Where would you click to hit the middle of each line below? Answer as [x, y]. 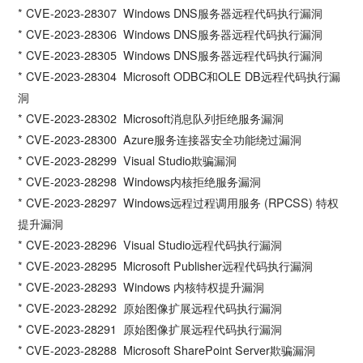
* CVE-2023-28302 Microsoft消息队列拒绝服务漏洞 [151, 118]
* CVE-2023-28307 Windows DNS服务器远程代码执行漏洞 [171, 13]
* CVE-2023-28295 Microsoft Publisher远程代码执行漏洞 [166, 265]
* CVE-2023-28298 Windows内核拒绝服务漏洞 [140, 181]
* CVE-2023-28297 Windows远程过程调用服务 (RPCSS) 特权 [179, 202]
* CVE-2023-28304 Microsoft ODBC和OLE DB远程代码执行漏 [179, 76]
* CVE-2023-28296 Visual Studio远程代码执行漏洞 [150, 244]
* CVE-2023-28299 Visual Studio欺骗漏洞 [128, 160]
